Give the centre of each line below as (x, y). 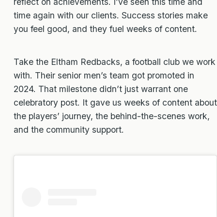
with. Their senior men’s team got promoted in (104, 75)
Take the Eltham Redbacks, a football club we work (115, 62)
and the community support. (69, 129)
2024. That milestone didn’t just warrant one (101, 89)
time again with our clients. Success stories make (111, 15)
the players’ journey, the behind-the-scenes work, (112, 116)
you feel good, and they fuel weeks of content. (105, 29)
